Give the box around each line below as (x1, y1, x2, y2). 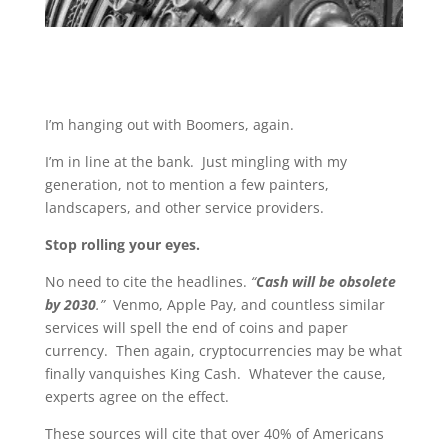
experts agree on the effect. (44, 386, 229, 406)
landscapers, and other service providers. (44, 197, 324, 217)
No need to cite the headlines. (44, 271, 251, 291)
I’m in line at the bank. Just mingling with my (44, 151, 347, 171)
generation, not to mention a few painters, (44, 174, 329, 194)
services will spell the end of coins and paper (44, 317, 348, 337)
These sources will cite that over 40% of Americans (44, 423, 384, 443)
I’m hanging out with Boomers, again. (44, 114, 294, 134)
